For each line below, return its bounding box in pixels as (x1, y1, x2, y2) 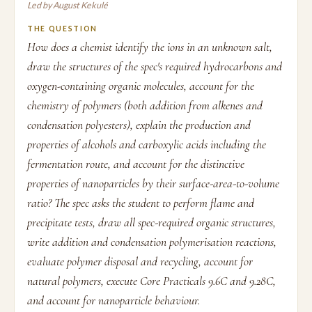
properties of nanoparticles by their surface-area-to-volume (27, 176, 279, 191)
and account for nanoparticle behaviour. (27, 293, 200, 308)
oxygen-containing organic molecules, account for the (27, 79, 254, 93)
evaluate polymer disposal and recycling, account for (27, 254, 253, 269)
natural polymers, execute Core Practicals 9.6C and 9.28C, (27, 274, 276, 288)
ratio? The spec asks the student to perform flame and (27, 196, 254, 210)
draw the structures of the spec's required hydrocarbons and (27, 59, 282, 74)
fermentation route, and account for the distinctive (27, 157, 244, 171)
